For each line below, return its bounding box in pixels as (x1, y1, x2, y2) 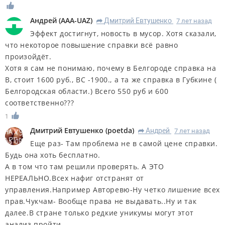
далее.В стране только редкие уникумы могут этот (5, 207, 194, 217)
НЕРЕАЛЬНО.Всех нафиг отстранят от (5, 173, 144, 183)
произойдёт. (5, 51, 52, 61)
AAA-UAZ (61, 15, 90, 25)
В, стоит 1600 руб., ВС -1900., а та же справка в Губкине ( (5, 74, 217, 84)
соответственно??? (5, 97, 74, 107)
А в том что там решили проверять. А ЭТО (5, 161, 164, 171)
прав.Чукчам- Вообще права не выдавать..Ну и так (5, 196, 197, 206)
